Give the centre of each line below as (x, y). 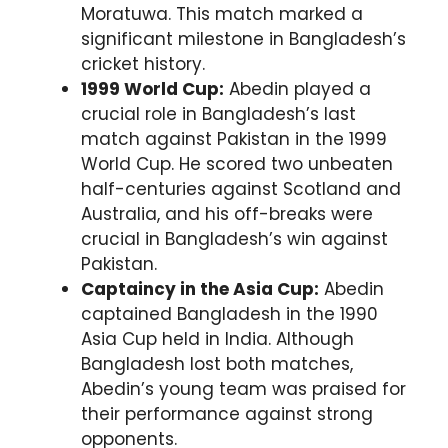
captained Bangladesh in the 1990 (229, 314)
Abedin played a (297, 89)
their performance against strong (227, 414)
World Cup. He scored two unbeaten (237, 164)
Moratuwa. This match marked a (222, 14)
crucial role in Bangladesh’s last (218, 114)
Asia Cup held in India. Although (217, 339)
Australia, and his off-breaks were (227, 214)
